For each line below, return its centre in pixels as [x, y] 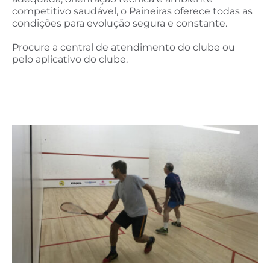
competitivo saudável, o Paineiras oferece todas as [132, 11]
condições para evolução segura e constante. [120, 24]
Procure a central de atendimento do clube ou [124, 47]
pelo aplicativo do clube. [70, 59]
